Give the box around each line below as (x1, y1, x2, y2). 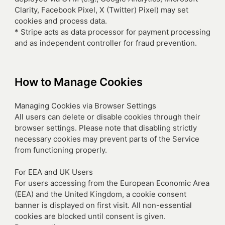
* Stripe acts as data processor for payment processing (15, 27, 210, 37)
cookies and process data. (15, 16, 107, 26)
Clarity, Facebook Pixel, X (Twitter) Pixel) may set (15, 5, 188, 15)
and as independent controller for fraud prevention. (15, 38, 197, 48)
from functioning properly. (15, 145, 107, 155)
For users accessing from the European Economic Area (15, 178, 209, 188)
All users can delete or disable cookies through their (15, 112, 200, 122)
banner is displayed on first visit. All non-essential (15, 200, 192, 210)
